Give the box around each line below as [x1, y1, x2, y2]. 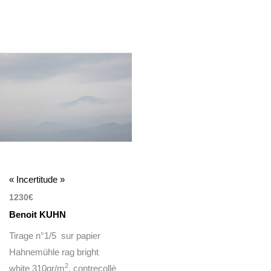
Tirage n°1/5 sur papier [9, 230, 101, 241]
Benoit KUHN [9, 209, 67, 220]
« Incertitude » [9, 174, 65, 185]
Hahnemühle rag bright [9, 246, 99, 257]
